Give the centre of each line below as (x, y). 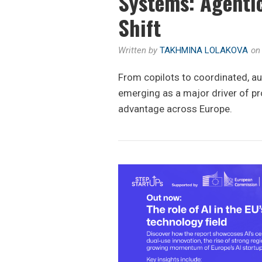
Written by (139, 50)
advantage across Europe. (175, 109)
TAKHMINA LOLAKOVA (204, 50)
